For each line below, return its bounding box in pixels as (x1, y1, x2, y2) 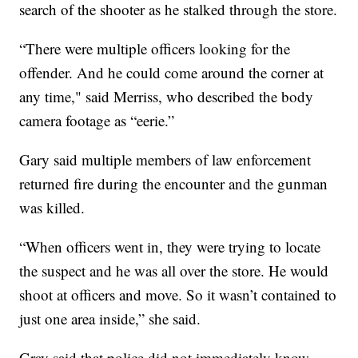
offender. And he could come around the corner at (19, 62, 324, 83)
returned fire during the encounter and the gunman (19, 173, 328, 194)
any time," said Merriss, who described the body (19, 86, 314, 107)
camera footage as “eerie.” (19, 110, 175, 131)
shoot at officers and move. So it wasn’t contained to (19, 284, 337, 305)
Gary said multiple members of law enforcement (19, 149, 312, 170)
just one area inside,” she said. (19, 308, 201, 329)
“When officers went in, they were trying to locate (19, 237, 321, 257)
